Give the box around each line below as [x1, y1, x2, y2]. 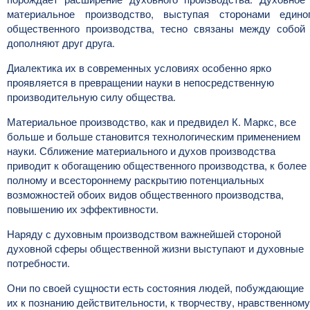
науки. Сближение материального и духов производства [7, 143, 275, 158]
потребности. [7, 255, 70, 270]
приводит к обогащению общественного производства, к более [7, 158, 307, 172]
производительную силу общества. [7, 89, 176, 104]
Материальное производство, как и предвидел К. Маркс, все [7, 114, 296, 129]
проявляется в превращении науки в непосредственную [7, 75, 274, 89]
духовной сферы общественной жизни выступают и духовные [7, 241, 304, 255]
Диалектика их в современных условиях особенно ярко [7, 60, 271, 75]
